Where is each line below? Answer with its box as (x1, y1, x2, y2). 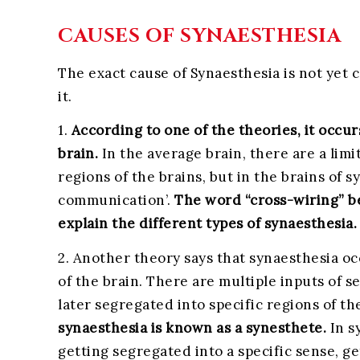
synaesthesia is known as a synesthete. (58, 318, 326, 337)
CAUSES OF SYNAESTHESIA (58, 22, 351, 49)
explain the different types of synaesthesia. (58, 215, 357, 233)
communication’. (58, 191, 174, 210)
